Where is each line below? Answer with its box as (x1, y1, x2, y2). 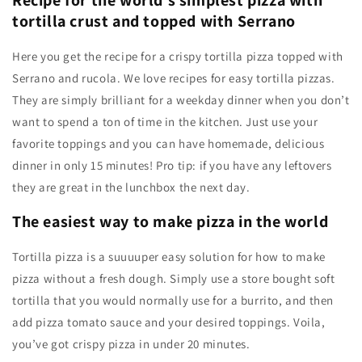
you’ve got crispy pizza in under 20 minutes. (12, 335, 250, 351)
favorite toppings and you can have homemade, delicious (12, 135, 325, 151)
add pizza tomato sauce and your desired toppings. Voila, (12, 314, 326, 330)
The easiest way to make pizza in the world (12, 211, 329, 233)
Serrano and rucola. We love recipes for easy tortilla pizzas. (12, 69, 335, 86)
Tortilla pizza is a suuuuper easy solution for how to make (12, 248, 326, 264)
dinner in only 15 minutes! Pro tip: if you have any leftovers (12, 157, 332, 173)
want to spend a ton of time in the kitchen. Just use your (12, 113, 318, 129)
